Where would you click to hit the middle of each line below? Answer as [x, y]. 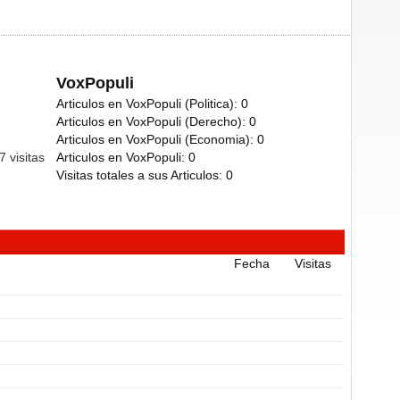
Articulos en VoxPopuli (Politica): [149, 104]
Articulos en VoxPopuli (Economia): [157, 139]
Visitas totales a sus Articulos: [139, 175]
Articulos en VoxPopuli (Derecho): [153, 121]
